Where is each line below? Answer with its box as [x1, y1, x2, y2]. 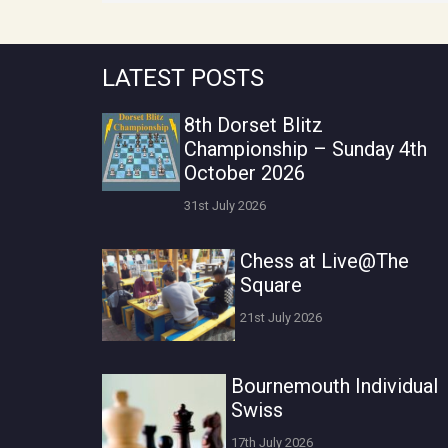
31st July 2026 [184, 198, 267, 214]
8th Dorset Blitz [184, 112, 324, 137]
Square [240, 272, 303, 297]
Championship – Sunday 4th [184, 136, 428, 161]
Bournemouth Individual [231, 373, 439, 398]
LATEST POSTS [102, 63, 264, 92]
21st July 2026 [240, 309, 323, 325]
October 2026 [184, 160, 306, 185]
